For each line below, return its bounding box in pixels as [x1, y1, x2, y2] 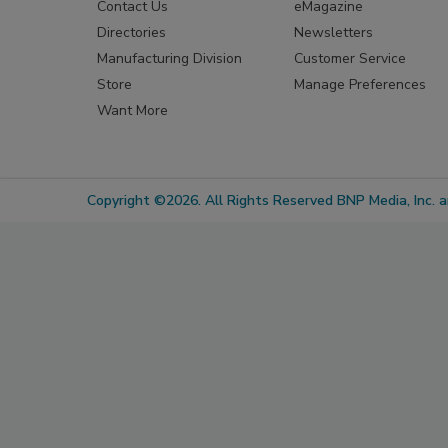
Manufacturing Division [97, 48, 242, 68]
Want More [97, 100, 168, 120]
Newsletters [294, 22, 374, 42]
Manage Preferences [294, 74, 427, 94]
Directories [97, 22, 166, 42]
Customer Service [294, 48, 407, 68]
